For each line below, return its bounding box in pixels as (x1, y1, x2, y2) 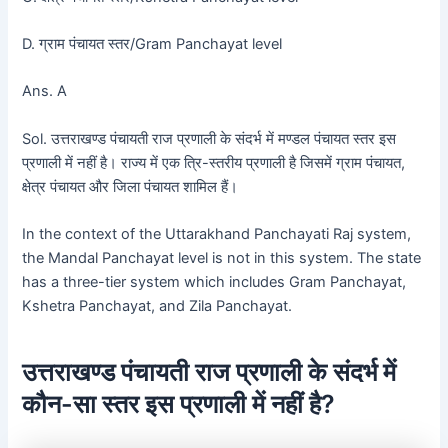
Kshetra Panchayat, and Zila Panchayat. (22, 297, 293, 316)
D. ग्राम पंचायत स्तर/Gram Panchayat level (22, 35, 283, 54)
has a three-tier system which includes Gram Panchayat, (22, 273, 407, 292)
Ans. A (22, 82, 68, 101)
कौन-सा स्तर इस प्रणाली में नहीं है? (22, 388, 336, 419)
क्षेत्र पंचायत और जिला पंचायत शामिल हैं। (22, 177, 239, 196)
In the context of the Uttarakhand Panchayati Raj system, (22, 225, 412, 244)
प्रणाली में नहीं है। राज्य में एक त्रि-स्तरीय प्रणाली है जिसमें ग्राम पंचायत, (22, 153, 406, 172)
